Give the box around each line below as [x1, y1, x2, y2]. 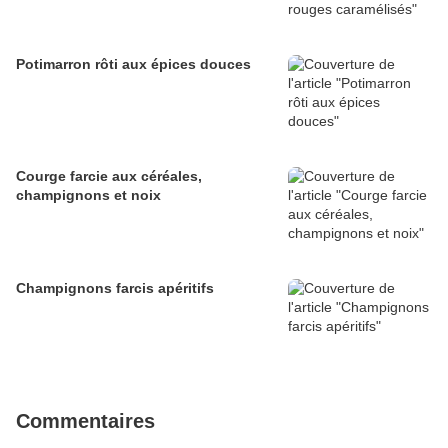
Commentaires [16, 410, 155, 433]
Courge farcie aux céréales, [16, 168, 202, 185]
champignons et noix [16, 187, 161, 204]
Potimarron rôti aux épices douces [16, 56, 251, 73]
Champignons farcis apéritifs [16, 280, 214, 297]
